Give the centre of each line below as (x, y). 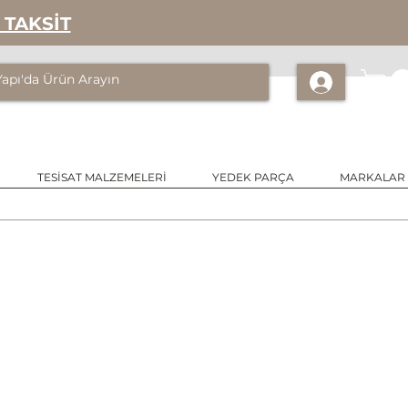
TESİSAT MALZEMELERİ (102, 177)
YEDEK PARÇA (253, 177)
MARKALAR (372, 177)
